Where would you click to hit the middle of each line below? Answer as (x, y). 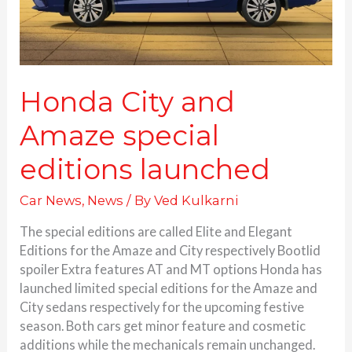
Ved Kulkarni (196, 200)
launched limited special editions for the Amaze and (169, 288)
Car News (51, 200)
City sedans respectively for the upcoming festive (162, 307)
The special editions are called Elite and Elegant (156, 232)
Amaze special (120, 135)
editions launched (145, 169)
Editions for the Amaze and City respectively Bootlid (170, 251)
